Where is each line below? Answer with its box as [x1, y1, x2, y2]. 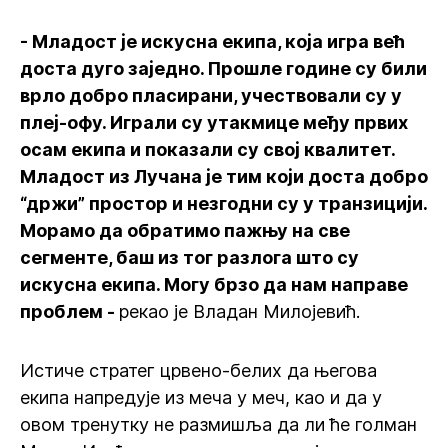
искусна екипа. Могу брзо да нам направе [20, 274, 408, 295]
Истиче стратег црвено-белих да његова [20, 360, 377, 381]
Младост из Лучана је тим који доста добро [20, 166, 428, 187]
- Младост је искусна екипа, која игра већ [20, 31, 405, 52]
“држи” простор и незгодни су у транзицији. [20, 193, 427, 214]
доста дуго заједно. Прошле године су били [20, 58, 427, 79]
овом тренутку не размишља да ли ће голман [20, 414, 417, 435]
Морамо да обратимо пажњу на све [20, 220, 350, 241]
